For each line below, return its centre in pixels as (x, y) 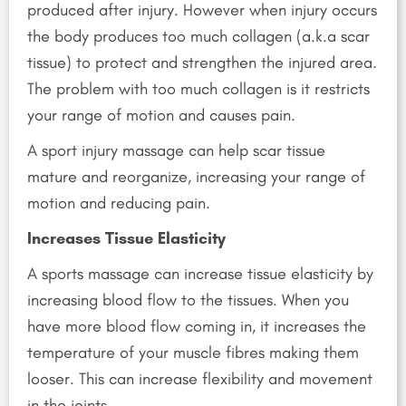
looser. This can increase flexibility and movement (200, 379)
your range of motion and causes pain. (161, 116)
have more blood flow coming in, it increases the (197, 327)
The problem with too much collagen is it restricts (198, 89)
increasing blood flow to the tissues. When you (188, 300)
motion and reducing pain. (119, 203)
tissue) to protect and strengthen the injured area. (202, 63)
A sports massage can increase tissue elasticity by (200, 274)
